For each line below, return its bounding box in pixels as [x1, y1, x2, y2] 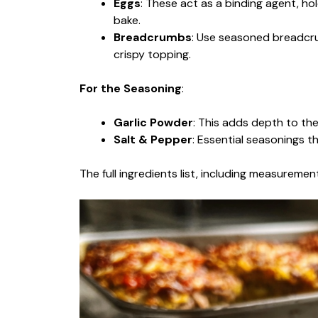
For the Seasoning [79, 81, 182, 96]
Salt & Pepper [114, 132, 192, 147]
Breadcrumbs [114, 30, 192, 45]
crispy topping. [114, 47, 191, 62]
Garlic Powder [114, 115, 193, 130]
